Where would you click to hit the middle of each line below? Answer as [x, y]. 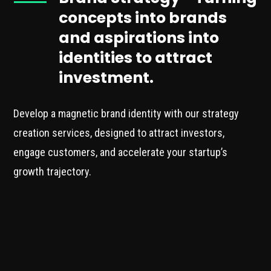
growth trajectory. [53, 172]
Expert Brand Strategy [127, 232]
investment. [106, 78]
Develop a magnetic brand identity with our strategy [126, 114]
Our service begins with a [119, 262]
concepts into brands [142, 18]
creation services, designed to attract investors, [119, 133]
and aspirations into [139, 38]
